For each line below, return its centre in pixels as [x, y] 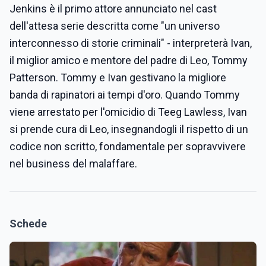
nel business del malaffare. [73, 164]
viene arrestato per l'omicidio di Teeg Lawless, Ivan [128, 112]
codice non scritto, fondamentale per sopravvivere [128, 146]
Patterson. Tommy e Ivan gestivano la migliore [118, 77]
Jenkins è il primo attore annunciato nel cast [113, 9]
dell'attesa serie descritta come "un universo [115, 26]
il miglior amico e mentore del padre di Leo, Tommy [129, 60]
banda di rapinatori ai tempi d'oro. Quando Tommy [125, 95]
